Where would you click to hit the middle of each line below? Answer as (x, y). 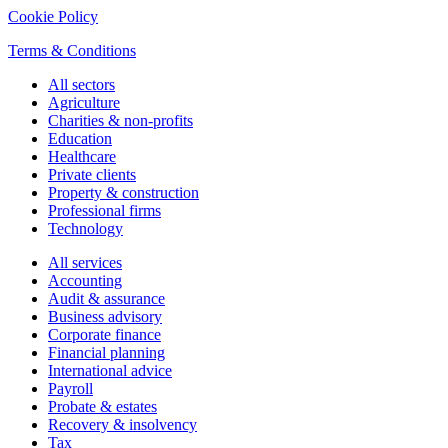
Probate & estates (102, 407)
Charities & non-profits (120, 121)
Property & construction (123, 193)
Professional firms (104, 211)
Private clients (92, 175)
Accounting (85, 281)
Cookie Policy (53, 17)
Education (80, 139)
